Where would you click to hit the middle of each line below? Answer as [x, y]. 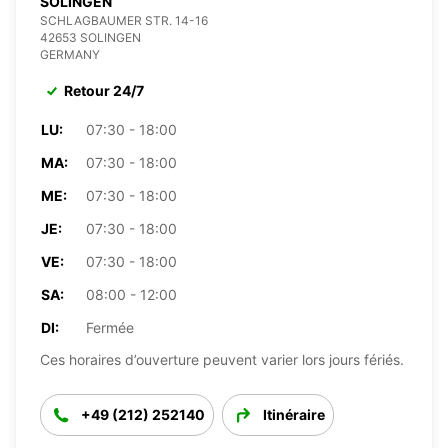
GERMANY [70, 54]
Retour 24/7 [104, 90]
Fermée [110, 327]
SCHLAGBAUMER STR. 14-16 [124, 20]
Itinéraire [294, 414]
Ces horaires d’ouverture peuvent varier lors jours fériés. [222, 359]
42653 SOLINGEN [90, 37]
